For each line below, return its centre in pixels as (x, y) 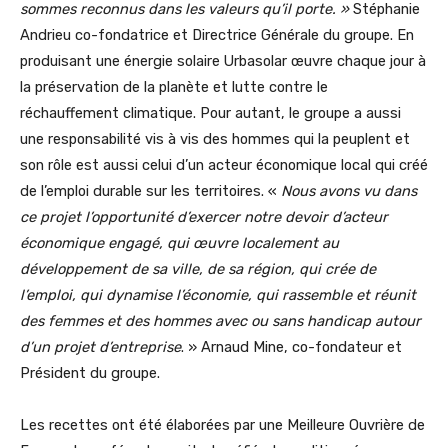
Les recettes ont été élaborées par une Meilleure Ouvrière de (222, 424)
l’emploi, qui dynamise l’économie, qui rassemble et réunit (218, 294)
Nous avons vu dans (349, 190)
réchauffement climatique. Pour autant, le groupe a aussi (210, 112)
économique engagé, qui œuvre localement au (179, 242)
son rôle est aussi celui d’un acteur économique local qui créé (224, 164)
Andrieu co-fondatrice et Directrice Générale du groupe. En (217, 34)
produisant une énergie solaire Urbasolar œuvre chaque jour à (223, 60)
